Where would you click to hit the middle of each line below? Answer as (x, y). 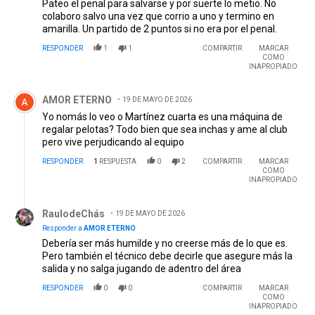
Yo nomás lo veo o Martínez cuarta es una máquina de (162, 117)
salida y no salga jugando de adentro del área (142, 269)
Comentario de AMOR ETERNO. (83, 89)
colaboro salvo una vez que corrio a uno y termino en (158, 17)
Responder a (63, 229)
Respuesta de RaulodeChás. (76, 203)
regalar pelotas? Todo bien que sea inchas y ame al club (165, 130)
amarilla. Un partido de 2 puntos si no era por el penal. (160, 29)
